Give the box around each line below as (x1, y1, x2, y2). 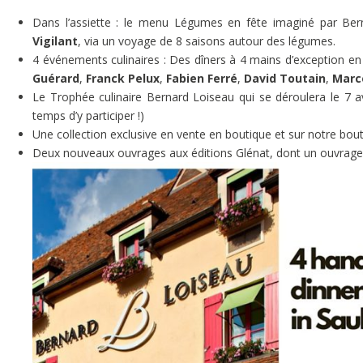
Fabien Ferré (166, 70, 237, 87)
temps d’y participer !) (32, 108, 144, 124)
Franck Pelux (86, 70, 160, 87)
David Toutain (244, 70, 326, 87)
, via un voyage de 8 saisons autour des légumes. (78, 33, 335, 49)
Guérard (32, 70, 79, 87)
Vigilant (32, 33, 78, 49)
